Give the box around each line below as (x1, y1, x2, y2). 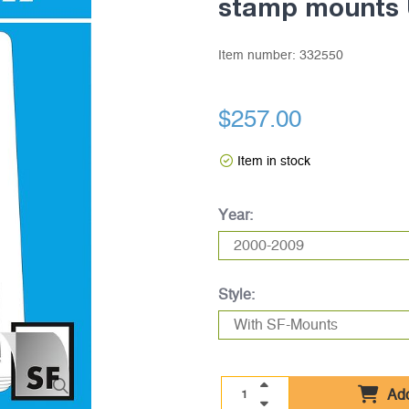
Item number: (217, 49, 299, 62)
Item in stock (236, 155, 310, 168)
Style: (217, 288, 255, 302)
